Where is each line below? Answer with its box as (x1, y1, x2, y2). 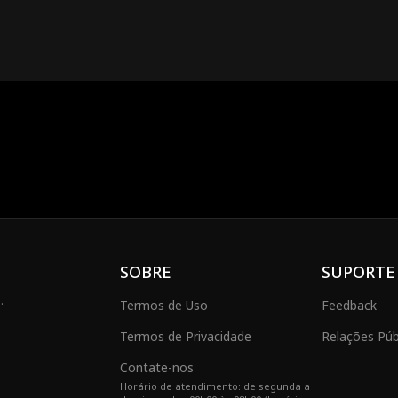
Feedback (322, 297, 377, 314)
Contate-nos (120, 359, 195, 376)
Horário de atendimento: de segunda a (120, 379, 311, 393)
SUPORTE (322, 261, 395, 283)
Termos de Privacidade (120, 328, 252, 345)
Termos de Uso (120, 297, 209, 314)
